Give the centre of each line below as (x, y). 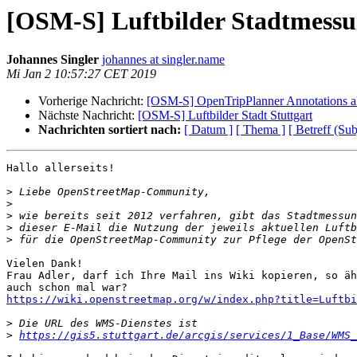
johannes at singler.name (163, 60)
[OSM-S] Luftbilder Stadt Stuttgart (225, 116)
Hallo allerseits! (61, 168)
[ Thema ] (261, 130)
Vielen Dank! (45, 264)
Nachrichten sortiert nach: (110, 130)
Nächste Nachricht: (88, 116)
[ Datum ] (208, 130)
